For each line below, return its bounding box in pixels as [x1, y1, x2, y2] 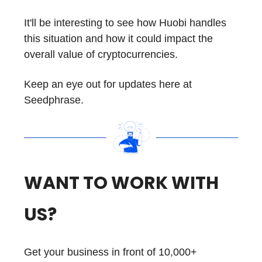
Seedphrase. [24, 94, 84, 106]
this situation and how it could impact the [24, 33, 213, 44]
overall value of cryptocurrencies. [24, 49, 178, 60]
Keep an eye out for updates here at [24, 78, 192, 90]
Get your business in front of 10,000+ [24, 246, 197, 258]
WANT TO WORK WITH [24, 170, 219, 195]
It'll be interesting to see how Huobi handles [24, 17, 226, 29]
